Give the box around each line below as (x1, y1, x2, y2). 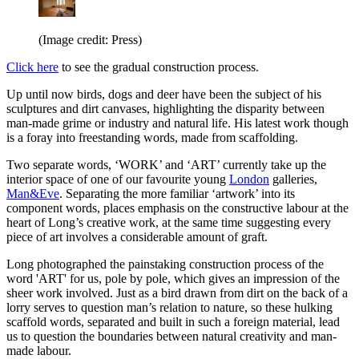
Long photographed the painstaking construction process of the (6, 257, 324, 272)
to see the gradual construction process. (58, 60, 259, 75)
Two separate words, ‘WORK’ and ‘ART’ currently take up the (6, 158, 326, 172)
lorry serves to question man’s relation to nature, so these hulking (6, 301, 333, 315)
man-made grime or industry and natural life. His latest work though (6, 116, 349, 131)
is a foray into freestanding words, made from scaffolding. (6, 131, 298, 145)
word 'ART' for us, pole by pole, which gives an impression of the (6, 272, 340, 286)
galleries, (269, 172, 317, 187)
